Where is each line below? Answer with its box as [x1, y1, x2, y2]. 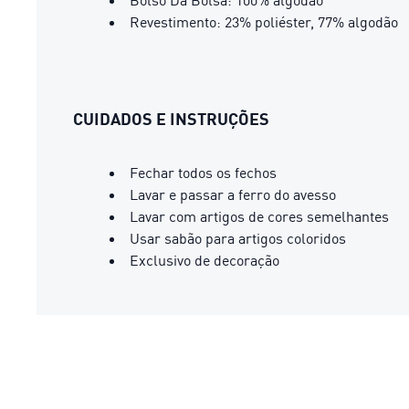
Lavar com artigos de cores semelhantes [130, 206, 389, 225]
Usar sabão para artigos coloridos [130, 228, 346, 247]
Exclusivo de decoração [130, 250, 279, 269]
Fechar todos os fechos [130, 163, 277, 182]
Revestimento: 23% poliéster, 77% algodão [130, 12, 398, 31]
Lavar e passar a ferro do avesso [130, 184, 336, 204]
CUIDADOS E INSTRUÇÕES [73, 108, 269, 129]
